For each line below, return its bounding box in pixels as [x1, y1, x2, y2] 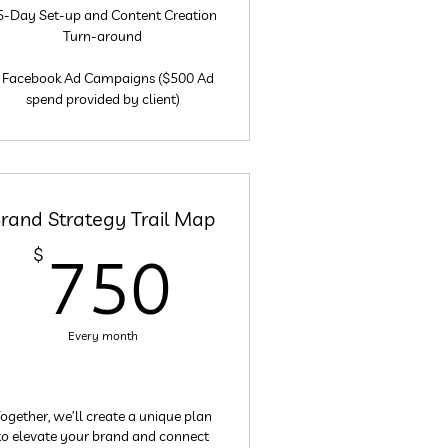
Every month [67, 328, 138, 343]
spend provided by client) [25, 90, 180, 108]
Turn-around [63, 27, 143, 45]
